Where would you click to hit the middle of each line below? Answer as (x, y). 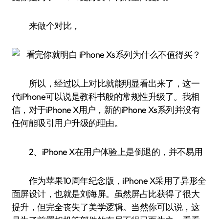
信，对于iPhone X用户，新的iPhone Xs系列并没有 (106, 110)
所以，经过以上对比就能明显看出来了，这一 (106, 83)
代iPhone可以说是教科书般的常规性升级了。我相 (106, 97)
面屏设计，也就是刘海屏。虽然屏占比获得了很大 (106, 194)
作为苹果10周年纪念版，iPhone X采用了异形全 (109, 181)
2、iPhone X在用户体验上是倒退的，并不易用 (107, 152)
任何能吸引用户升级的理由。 (67, 123)
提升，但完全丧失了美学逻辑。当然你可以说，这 (106, 207)
